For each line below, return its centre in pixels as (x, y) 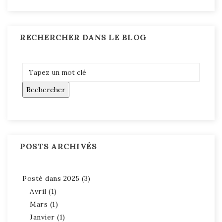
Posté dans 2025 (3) (56, 178)
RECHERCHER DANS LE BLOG (83, 37)
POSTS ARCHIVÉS (58, 146)
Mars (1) (44, 204)
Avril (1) (43, 191)
